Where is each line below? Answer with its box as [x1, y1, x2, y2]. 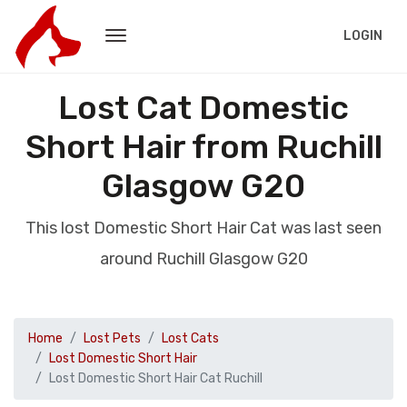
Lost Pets [84, 331, 141, 346]
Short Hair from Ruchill [25, 127, 382, 166]
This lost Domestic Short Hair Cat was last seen [25, 218, 382, 238]
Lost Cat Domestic [58, 88, 349, 127]
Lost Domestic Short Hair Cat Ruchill [49, 371, 263, 386]
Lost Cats [162, 331, 219, 346]
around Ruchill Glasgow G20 [99, 249, 308, 269]
